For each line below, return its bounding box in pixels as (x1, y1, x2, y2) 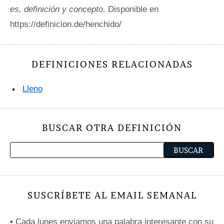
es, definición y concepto (10, 4, 103, 14)
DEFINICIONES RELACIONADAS (31, 58, 193, 70)
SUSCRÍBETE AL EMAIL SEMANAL (27, 189, 197, 201)
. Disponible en (103, 4, 158, 14)
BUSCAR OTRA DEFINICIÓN (42, 121, 182, 133)
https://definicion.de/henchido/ (10, 19, 121, 29)
